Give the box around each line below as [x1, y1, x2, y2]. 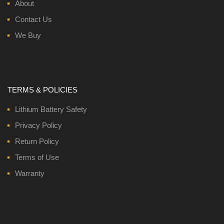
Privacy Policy [15, 120, 62, 129]
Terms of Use [15, 152, 59, 161]
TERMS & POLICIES [7, 85, 77, 94]
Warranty [15, 168, 44, 177]
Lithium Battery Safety [15, 104, 87, 113]
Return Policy [15, 136, 59, 145]
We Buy [15, 30, 41, 39]
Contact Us [15, 14, 52, 23]
